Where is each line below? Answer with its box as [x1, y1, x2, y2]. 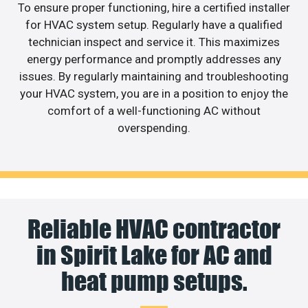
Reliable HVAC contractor [27, 214, 280, 245]
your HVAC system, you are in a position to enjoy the [20, 86, 288, 100]
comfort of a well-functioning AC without [47, 103, 261, 118]
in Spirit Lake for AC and [36, 240, 272, 271]
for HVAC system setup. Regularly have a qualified [25, 17, 283, 32]
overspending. [118, 120, 190, 135]
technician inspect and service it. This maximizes [28, 34, 280, 49]
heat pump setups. [60, 266, 247, 297]
